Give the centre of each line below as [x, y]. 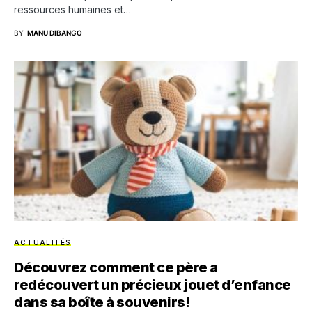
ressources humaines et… [72, 9]
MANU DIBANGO [55, 33]
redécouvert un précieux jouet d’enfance [153, 284]
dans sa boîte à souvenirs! [102, 302]
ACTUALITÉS [42, 242]
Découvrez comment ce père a [116, 267]
